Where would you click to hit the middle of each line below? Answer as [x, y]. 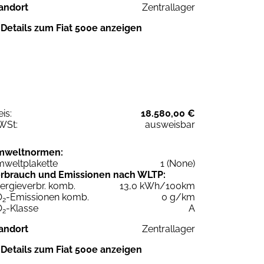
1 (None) [178, 164]
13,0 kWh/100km [157, 186]
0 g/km [178, 197]
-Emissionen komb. [47, 197]
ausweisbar [170, 125]
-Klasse [22, 209]
